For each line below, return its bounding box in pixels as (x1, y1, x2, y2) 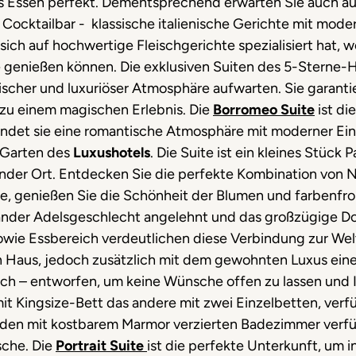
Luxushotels (73, 144, 150, 161)
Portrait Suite (56, 337, 144, 354)
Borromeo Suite (213, 101, 315, 118)
